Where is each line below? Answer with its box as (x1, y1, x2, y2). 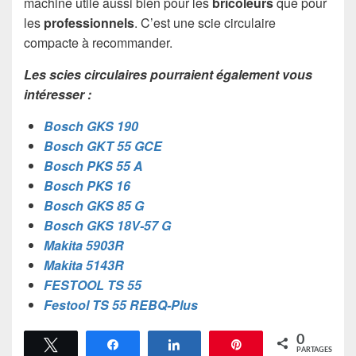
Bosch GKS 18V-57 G (44, 215, 171, 234)
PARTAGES (296, 346, 332, 354)
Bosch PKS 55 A (44, 156, 143, 175)
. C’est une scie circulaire (134, 13, 276, 32)
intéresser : (24, 84, 91, 103)
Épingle (253, 338, 288, 350)
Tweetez (67, 338, 107, 350)
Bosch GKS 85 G (44, 195, 144, 215)
